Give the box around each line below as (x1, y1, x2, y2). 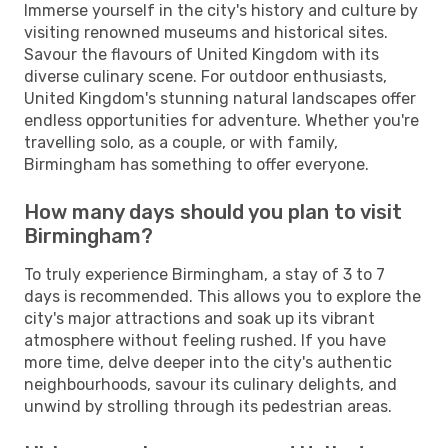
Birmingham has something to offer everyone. (24, 154, 369, 174)
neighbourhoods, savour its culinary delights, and (24, 374, 397, 394)
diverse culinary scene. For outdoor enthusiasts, (24, 66, 387, 86)
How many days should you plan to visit (24, 199, 402, 224)
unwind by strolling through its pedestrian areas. (24, 396, 392, 416)
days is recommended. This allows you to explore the (24, 286, 421, 306)
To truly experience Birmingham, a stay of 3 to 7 (24, 264, 385, 284)
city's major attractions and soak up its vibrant (24, 308, 375, 328)
